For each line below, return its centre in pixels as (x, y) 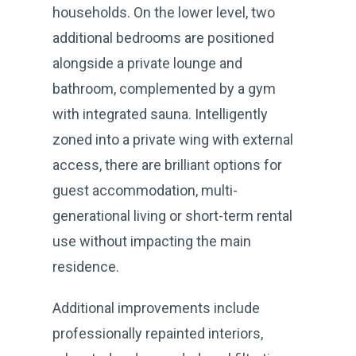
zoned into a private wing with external (173, 139)
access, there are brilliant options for (167, 164)
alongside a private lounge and (147, 63)
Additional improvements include (156, 308)
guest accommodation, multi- (145, 190)
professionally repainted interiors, (158, 333)
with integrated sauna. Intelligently (160, 114)
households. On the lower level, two (164, 12)
